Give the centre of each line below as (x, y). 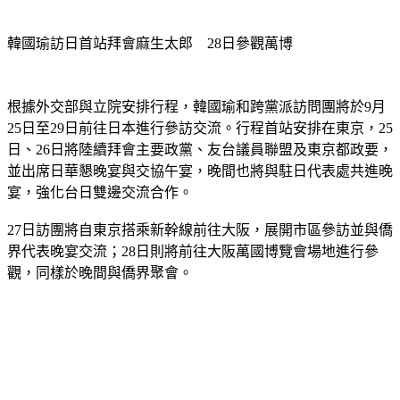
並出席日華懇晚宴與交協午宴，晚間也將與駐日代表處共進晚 (200, 171)
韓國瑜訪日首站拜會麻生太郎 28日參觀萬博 (150, 44)
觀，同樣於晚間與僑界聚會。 (100, 273)
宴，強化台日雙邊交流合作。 (100, 193)
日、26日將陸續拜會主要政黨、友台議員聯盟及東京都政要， (200, 150)
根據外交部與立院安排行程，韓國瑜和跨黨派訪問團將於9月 (196, 107)
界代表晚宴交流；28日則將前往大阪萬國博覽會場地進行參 (193, 252)
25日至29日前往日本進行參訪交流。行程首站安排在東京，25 (200, 129)
